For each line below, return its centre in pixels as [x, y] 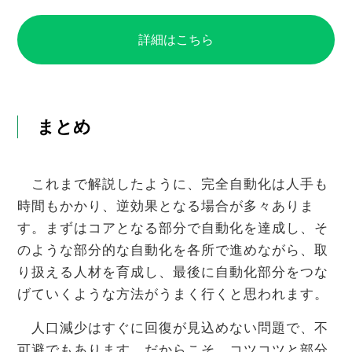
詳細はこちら [176, 40]
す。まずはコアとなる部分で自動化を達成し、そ [173, 229]
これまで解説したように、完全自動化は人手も [173, 185]
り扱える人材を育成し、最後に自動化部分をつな [173, 273]
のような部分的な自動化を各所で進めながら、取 [173, 251]
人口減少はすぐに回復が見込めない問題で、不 [173, 328]
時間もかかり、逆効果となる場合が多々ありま [166, 207]
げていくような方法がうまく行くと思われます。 [173, 295]
